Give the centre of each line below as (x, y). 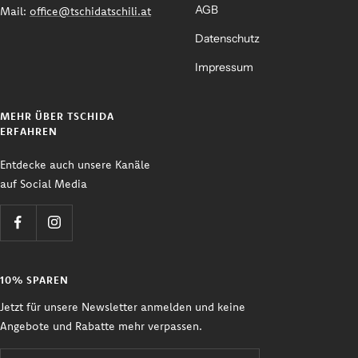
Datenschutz (227, 38)
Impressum (224, 67)
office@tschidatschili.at (90, 11)
